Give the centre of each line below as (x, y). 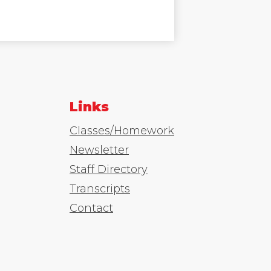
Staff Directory (109, 170)
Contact (91, 208)
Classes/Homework (122, 131)
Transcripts (100, 189)
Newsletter (99, 150)
